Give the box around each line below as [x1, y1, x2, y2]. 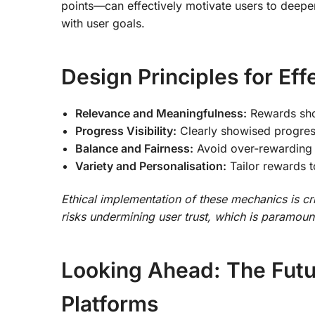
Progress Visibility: [75, 123, 176, 138]
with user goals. [61, 15, 145, 30]
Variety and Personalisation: [75, 158, 226, 173]
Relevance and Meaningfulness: [75, 105, 247, 120]
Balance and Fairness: [75, 141, 193, 155]
